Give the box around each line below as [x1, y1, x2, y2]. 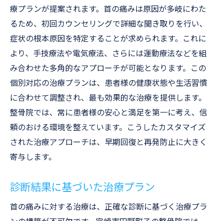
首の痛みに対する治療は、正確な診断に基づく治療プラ [10, 202, 207, 212]
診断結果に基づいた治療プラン [10, 181, 155, 193]
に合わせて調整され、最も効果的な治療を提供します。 [10, 93, 206, 103]
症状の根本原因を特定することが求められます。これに [10, 34, 206, 43]
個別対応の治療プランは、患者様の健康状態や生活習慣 [10, 78, 207, 88]
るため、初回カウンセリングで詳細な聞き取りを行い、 [10, 19, 207, 29]
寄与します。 [10, 152, 56, 162]
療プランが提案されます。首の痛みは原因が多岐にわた [10, 4, 206, 14]
